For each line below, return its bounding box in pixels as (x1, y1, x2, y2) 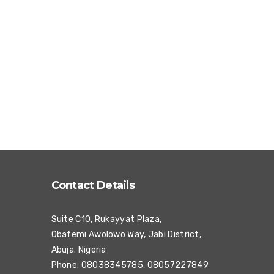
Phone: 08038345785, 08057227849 (51, 260, 209, 270)
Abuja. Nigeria (51, 245, 106, 255)
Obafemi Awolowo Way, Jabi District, (51, 229, 201, 240)
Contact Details (51, 179, 135, 192)
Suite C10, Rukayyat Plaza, (51, 214, 162, 224)
